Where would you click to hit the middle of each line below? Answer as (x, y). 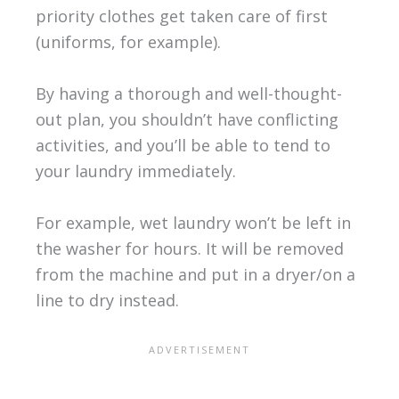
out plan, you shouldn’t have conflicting (187, 119)
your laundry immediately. (135, 171)
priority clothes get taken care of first (181, 16)
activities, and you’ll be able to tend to (183, 145)
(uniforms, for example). (128, 42)
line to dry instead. (107, 300)
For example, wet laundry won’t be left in (193, 222)
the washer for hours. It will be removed (189, 248)
